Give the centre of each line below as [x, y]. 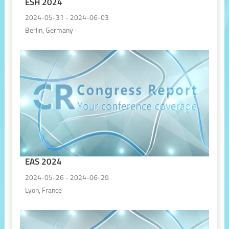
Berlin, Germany [49, 31]
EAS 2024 [43, 163]
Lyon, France [43, 191]
